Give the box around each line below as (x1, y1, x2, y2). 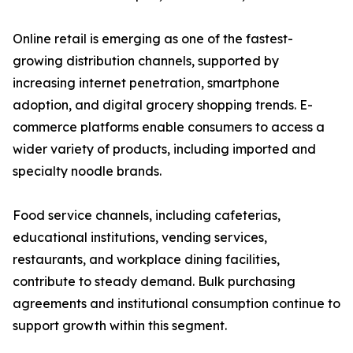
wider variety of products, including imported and (13, 141, 316, 158)
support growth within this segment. (13, 318, 227, 334)
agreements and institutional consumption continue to (13, 295, 340, 312)
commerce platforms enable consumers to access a (13, 119, 325, 136)
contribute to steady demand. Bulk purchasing (13, 273, 295, 290)
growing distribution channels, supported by (13, 53, 279, 69)
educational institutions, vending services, (13, 229, 267, 246)
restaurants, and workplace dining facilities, (13, 251, 280, 268)
